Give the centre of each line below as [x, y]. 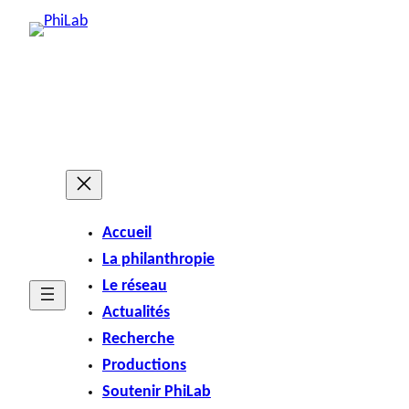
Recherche [138, 339]
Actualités [136, 312]
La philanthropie [158, 259]
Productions [144, 365]
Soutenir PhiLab [157, 392]
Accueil [127, 233]
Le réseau [135, 286]
